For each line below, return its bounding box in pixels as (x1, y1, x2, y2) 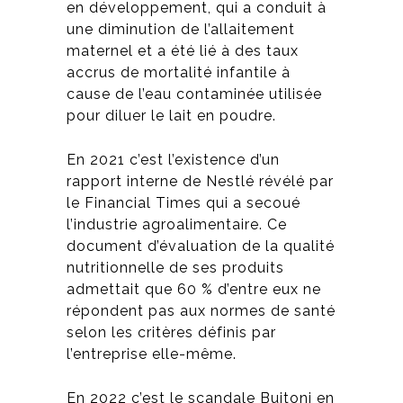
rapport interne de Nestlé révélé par (67, 173, 334, 191)
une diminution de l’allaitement (67, 21, 295, 39)
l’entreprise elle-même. (67, 345, 237, 363)
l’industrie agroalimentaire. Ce (67, 216, 287, 234)
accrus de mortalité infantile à (67, 64, 291, 82)
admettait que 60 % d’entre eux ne (67, 281, 321, 299)
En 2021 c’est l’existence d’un (67, 151, 280, 169)
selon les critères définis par (67, 324, 276, 342)
